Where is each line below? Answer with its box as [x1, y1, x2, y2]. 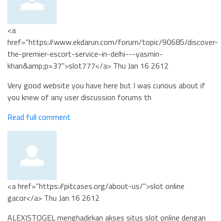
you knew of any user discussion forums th [7, 91, 151, 103]
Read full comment [7, 111, 71, 123]
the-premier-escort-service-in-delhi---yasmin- [7, 48, 163, 60]
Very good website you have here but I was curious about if [7, 79, 205, 91]
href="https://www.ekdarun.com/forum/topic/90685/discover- [7, 36, 218, 48]
